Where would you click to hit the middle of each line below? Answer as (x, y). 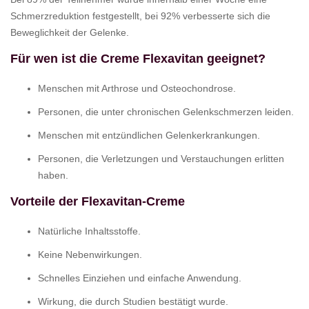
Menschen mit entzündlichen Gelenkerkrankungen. (149, 135)
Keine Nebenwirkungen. (90, 254)
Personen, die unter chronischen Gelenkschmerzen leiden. (166, 111)
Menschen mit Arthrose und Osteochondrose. (137, 88)
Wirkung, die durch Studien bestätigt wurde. (133, 301)
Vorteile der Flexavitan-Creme (98, 201)
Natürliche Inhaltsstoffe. (89, 231)
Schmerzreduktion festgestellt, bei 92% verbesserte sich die (140, 16)
